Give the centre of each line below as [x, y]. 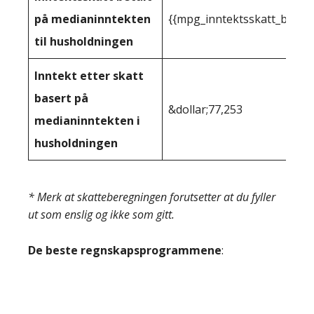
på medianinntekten [93, 19]
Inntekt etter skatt [89, 76]
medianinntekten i [87, 121]
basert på [61, 98]
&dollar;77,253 [205, 109]
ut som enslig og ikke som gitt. [101, 214]
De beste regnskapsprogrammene [125, 250]
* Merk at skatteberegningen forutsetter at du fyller [152, 197]
